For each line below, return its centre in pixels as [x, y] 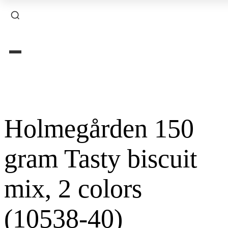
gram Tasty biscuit [101, 159]
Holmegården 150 [99, 129]
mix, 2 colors [73, 189]
